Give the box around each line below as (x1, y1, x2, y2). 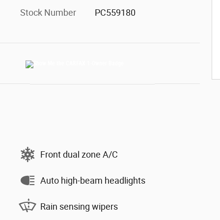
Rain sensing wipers (40, 201, 118, 212)
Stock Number (20, 7, 76, 18)
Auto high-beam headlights (40, 175, 145, 186)
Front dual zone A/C (40, 149, 118, 160)
